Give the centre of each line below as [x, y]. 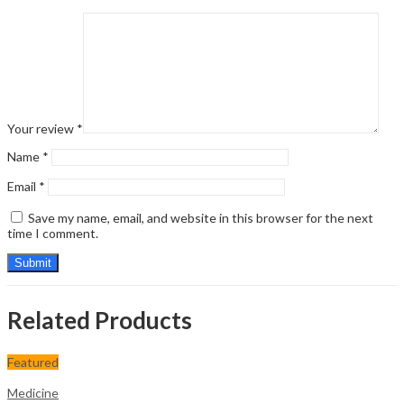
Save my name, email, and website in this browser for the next [201, 218]
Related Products [100, 320]
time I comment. [53, 234]
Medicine [33, 392]
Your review [42, 129]
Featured [33, 362]
